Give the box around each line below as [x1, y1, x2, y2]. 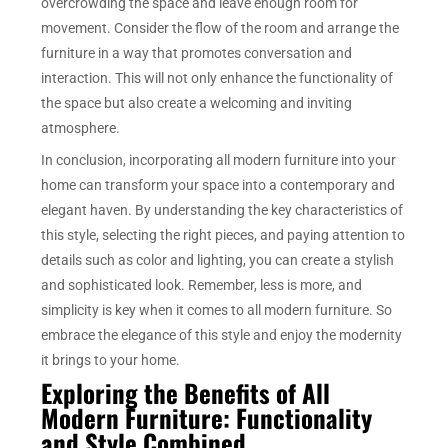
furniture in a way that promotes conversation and [41, 45, 353, 62]
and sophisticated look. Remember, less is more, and [41, 277, 363, 294]
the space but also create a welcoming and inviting [41, 95, 353, 112]
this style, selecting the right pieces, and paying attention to [41, 227, 406, 244]
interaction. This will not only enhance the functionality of [41, 70, 394, 87]
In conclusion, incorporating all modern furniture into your [41, 152, 397, 169]
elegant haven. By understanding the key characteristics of [41, 202, 404, 219]
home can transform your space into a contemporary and [41, 177, 396, 194]
